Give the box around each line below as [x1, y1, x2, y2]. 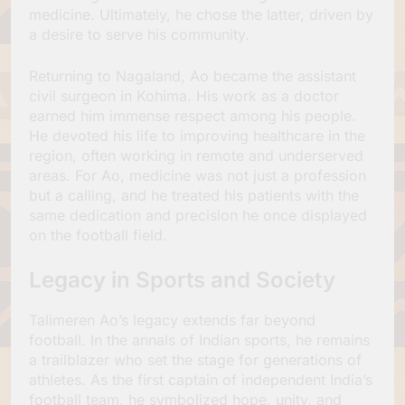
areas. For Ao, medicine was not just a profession [29, 165, 366, 184]
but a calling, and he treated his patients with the [29, 185, 359, 204]
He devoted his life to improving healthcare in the [29, 126, 365, 145]
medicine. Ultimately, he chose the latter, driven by [29, 5, 373, 24]
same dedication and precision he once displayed [29, 205, 367, 224]
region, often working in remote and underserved [29, 146, 363, 165]
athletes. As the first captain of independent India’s [29, 371, 372, 390]
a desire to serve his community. [29, 24, 250, 43]
